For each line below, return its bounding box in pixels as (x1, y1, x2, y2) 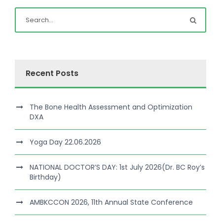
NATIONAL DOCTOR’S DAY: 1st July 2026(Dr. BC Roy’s (30, 162, 205, 173)
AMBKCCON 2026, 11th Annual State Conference (30, 197, 193, 208)
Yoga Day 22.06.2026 (30, 137, 101, 147)
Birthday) (30, 172, 61, 183)
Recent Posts (26, 68, 78, 79)
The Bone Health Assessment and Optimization (30, 102, 192, 112)
